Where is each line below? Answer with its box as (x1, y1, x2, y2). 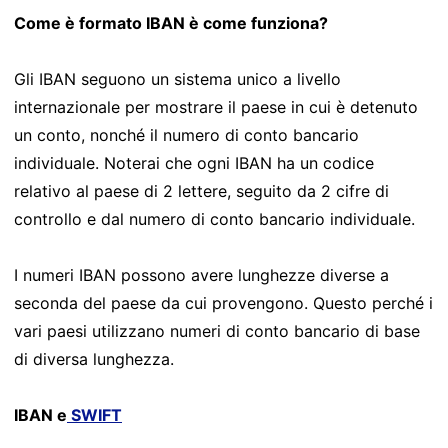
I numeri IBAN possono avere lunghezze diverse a (14, 264, 389, 285)
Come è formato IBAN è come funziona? (14, 12, 328, 33)
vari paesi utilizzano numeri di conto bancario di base (14, 320, 420, 341)
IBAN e (14, 404, 67, 425)
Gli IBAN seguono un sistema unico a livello (14, 68, 341, 89)
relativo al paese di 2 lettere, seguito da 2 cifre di (14, 180, 389, 201)
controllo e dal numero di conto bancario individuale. (14, 208, 415, 229)
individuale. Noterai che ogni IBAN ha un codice (14, 152, 374, 173)
